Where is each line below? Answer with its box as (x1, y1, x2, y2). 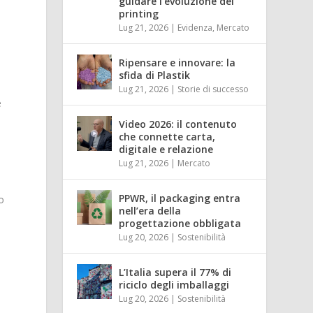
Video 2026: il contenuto (119, 117, 238, 131)
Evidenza (177, 21, 213, 34)
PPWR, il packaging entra (119, 191, 241, 205)
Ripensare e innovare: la (119, 55, 236, 69)
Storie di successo (177, 82, 249, 95)
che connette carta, (119, 129, 216, 143)
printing (119, 6, 159, 20)
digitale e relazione (119, 142, 214, 156)
